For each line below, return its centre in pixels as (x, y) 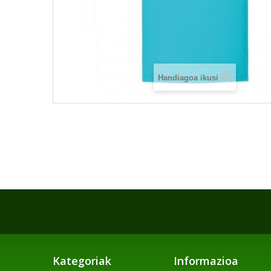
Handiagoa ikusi (188, 77)
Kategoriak (82, 260)
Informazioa (206, 260)
